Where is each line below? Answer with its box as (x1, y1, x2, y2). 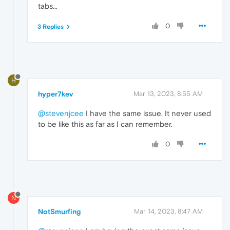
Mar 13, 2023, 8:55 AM (133, 90, 203, 98)
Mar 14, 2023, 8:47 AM (134, 207, 203, 215)
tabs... (38, 2, 57, 11)
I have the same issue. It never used (84, 109, 211, 118)
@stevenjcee (38, 109, 84, 118)
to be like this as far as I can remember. (38, 120, 172, 129)
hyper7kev (38, 90, 73, 99)
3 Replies (37, 23, 64, 31)
